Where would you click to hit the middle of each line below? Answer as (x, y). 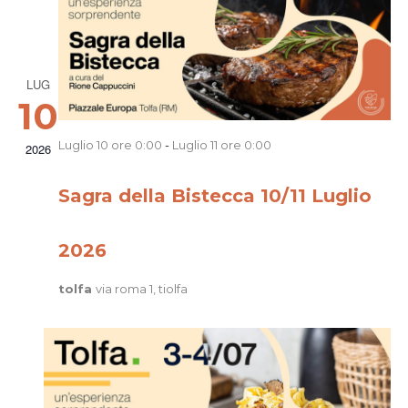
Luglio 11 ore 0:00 (221, 144)
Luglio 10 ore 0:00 (110, 144)
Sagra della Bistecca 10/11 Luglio (214, 195)
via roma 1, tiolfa (141, 288)
